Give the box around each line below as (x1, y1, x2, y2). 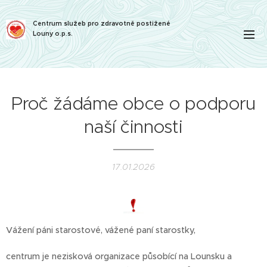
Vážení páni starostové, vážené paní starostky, (6, 225, 195, 236)
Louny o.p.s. (33, 30, 73, 38)
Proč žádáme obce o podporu (11, 92, 256, 114)
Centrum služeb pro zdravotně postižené (33, 20, 170, 27)
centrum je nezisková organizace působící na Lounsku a (6, 251, 232, 262)
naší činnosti (84, 116, 183, 138)
